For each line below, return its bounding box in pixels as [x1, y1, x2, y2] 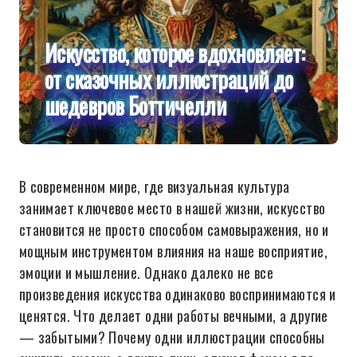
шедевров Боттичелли [45, 89, 227, 122]
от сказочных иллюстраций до [45, 63, 293, 96]
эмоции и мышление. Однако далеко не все [19, 262, 274, 283]
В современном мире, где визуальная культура [19, 176, 290, 197]
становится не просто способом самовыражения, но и [19, 219, 329, 240]
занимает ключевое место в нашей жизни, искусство [19, 198, 326, 218]
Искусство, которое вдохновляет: [45, 37, 305, 69]
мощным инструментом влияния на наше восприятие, [19, 241, 328, 261]
